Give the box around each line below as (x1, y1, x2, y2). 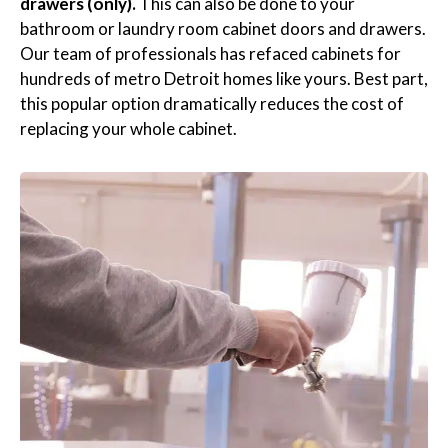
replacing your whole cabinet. (20, 118, 237, 140)
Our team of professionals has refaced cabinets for (20, 43, 401, 65)
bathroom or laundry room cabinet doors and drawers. (20, 18, 426, 40)
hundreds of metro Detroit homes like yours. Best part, (20, 68, 428, 90)
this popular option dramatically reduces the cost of (20, 93, 404, 115)
